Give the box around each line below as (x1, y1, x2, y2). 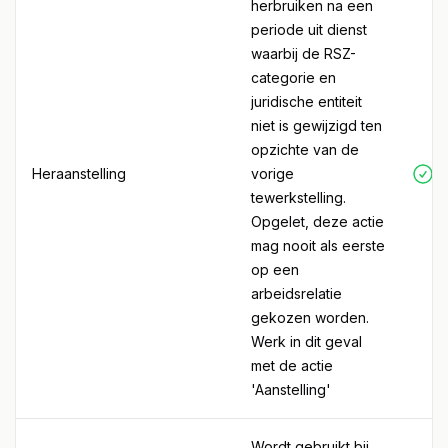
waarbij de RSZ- (251, 45, 356, 62)
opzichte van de (251, 141, 359, 158)
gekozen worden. (251, 309, 369, 326)
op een (251, 261, 299, 278)
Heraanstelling (32, 165, 126, 182)
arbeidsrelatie (251, 285, 342, 302)
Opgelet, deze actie (251, 213, 384, 230)
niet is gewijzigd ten (251, 117, 382, 134)
